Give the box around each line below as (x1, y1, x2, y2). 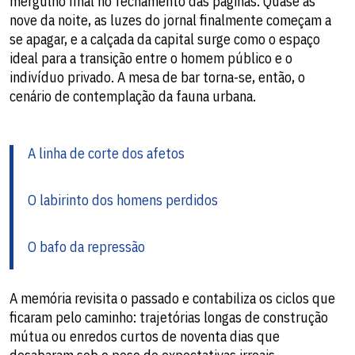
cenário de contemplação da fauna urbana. (10, 87, 256, 105)
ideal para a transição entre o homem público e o (10, 49, 292, 67)
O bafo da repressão (28, 238, 145, 256)
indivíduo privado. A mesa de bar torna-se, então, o (10, 68, 305, 86)
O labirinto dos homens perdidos (28, 191, 218, 209)
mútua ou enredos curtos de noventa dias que (10, 327, 280, 345)
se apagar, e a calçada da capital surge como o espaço (10, 30, 320, 48)
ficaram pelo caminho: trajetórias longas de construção (10, 308, 328, 326)
